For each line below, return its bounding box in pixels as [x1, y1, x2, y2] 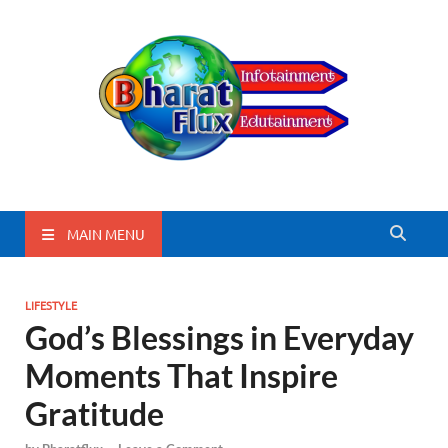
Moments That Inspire [25, 356, 338, 395]
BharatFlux [32, 183, 215, 232]
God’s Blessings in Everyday [25, 318, 414, 357]
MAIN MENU [67, 224, 145, 243]
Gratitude [25, 394, 164, 433]
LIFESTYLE [25, 297, 77, 313]
